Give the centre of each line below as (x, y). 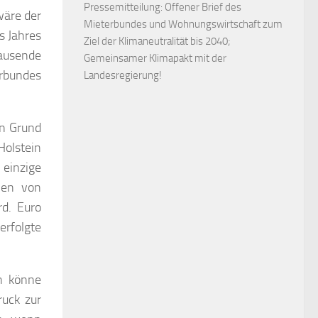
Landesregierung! (123, 76)
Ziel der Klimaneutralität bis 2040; (157, 42)
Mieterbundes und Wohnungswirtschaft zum (183, 24)
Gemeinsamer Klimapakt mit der (155, 59)
